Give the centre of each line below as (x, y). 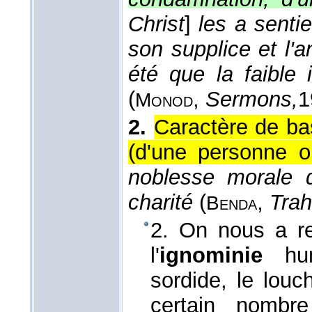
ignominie (222, 256)
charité (164, 203)
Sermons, (252, 100)
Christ (156, 24)
